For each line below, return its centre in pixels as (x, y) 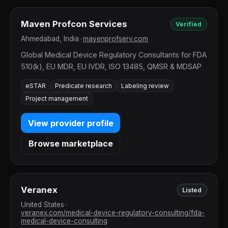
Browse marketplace (70, 143)
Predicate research (83, 86)
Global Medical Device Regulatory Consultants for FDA (114, 54)
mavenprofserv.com (116, 38)
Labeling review (145, 86)
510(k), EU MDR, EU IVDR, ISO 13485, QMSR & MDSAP (111, 66)
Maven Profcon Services (74, 24)
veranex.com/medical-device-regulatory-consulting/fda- (113, 212)
